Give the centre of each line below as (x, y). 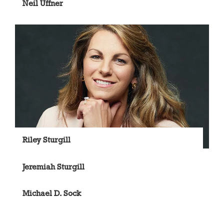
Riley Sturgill (46, 140)
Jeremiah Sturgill (53, 166)
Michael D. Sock (52, 193)
